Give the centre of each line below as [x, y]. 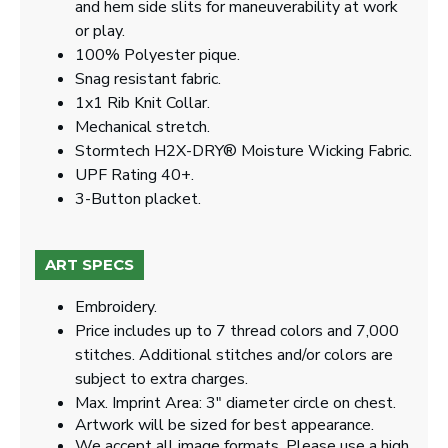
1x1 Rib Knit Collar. [142, 103]
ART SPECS [89, 264]
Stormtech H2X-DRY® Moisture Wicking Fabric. [243, 151]
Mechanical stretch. [142, 127]
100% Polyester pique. [157, 55]
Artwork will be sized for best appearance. [224, 425]
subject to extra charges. [161, 379]
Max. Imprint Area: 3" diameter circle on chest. [235, 403]
